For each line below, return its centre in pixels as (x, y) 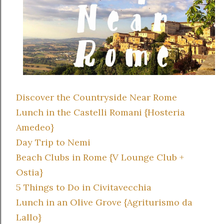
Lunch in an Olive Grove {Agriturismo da (104, 202)
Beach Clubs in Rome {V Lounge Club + (100, 157)
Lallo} (29, 217)
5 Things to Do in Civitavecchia (84, 187)
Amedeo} (35, 127)
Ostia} (29, 172)
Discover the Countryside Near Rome (96, 97)
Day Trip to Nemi (53, 142)
